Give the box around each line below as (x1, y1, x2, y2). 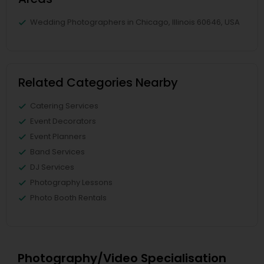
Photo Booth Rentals (30, 192, 107, 203)
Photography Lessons (30, 176, 113, 188)
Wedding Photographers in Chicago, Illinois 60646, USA (30, 16, 240, 28)
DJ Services (30, 161, 74, 173)
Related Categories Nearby (18, 74, 178, 91)
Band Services (30, 146, 85, 157)
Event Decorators (30, 115, 96, 127)
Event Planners (30, 130, 86, 142)
